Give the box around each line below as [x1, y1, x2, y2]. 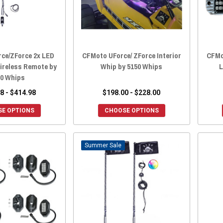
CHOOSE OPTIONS [104, 107, 159, 114]
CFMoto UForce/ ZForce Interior [82, 50, 181, 61]
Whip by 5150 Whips [101, 61, 163, 72]
